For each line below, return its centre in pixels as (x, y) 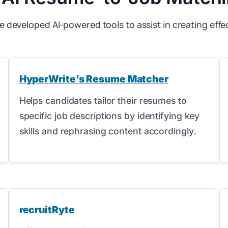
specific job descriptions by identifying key (109, 116)
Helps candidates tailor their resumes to (103, 101)
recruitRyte (47, 210)
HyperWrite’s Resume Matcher (94, 79)
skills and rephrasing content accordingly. (107, 131)
